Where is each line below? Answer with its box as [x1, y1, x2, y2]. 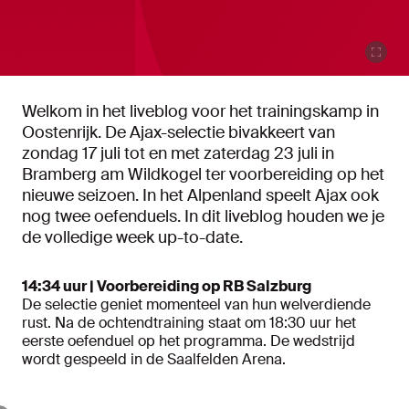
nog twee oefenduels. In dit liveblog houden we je [22, 205, 384, 228]
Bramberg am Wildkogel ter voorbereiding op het [22, 163, 384, 186]
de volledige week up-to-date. [22, 226, 243, 249]
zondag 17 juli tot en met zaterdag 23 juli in [22, 142, 334, 165]
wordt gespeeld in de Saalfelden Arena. [22, 350, 286, 370]
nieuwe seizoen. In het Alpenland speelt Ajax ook [22, 184, 379, 207]
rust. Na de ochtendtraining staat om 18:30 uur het [22, 313, 356, 333]
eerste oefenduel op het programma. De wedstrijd [22, 331, 355, 351]
